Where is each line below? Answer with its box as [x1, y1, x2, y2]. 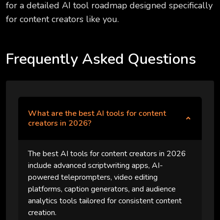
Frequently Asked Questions [6, 49, 196, 70]
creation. [28, 207, 56, 219]
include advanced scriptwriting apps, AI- [28, 160, 163, 171]
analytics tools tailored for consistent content [28, 195, 182, 207]
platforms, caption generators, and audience [28, 184, 176, 195]
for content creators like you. [6, 13, 119, 26]
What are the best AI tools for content [28, 108, 166, 119]
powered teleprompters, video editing [28, 172, 158, 183]
